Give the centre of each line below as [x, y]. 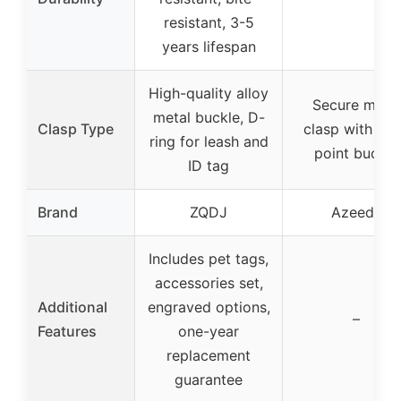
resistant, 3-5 [209, 22]
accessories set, [209, 282]
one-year [209, 331]
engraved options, [209, 307]
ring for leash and [209, 141]
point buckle [356, 153]
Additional [73, 307]
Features [67, 331]
